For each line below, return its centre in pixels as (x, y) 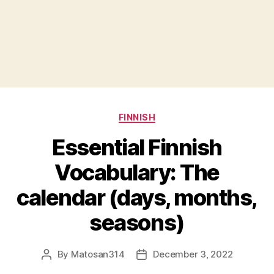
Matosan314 (98, 254)
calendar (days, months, (137, 198)
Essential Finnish (137, 148)
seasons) (137, 223)
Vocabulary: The (137, 173)
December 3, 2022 (193, 254)
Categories (164, 114)
